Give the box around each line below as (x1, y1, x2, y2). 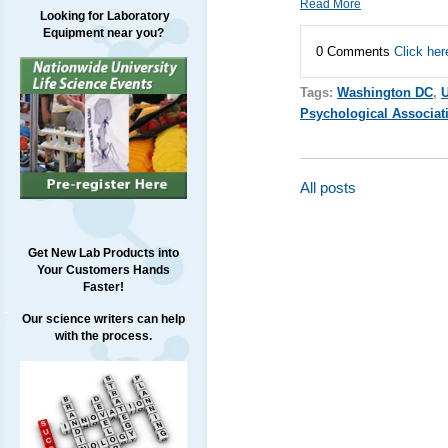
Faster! (82, 280, 124, 295)
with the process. (54, 329, 152, 344)
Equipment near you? (42, 26, 164, 40)
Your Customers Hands (36, 263, 170, 278)
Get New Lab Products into (27, 246, 179, 261)
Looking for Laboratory (36, 9, 170, 23)
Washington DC (336, 85, 433, 101)
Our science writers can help (21, 312, 185, 327)
